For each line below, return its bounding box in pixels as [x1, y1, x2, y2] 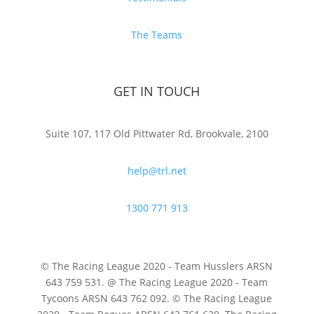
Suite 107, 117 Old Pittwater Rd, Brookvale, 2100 [45, 127, 268, 141]
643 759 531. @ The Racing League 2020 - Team [46, 275, 268, 289]
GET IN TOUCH [114, 83, 200, 100]
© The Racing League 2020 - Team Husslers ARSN [41, 259, 273, 273]
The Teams [131, 28, 183, 42]
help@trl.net [127, 164, 186, 178]
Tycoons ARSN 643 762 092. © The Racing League [41, 292, 273, 306]
